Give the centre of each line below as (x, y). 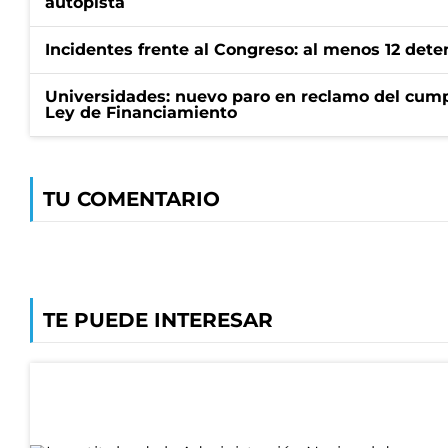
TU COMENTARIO (131, 199)
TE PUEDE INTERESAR (158, 320)
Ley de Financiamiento (141, 112)
